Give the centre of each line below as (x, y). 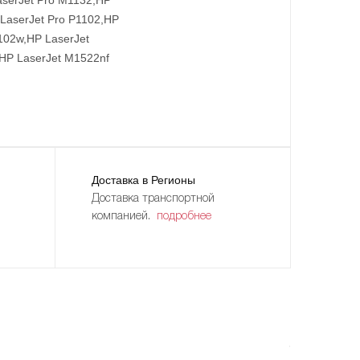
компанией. (125, 216)
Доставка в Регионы (144, 180)
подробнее (184, 216)
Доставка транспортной (153, 198)
